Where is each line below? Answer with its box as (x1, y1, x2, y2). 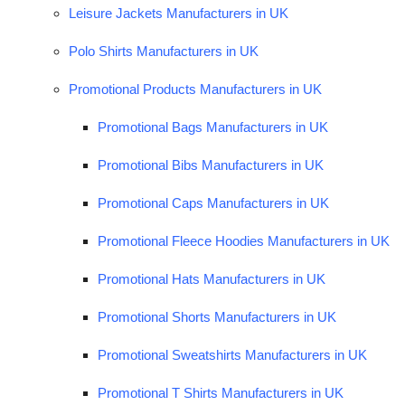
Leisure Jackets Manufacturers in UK (69, 5, 288, 21)
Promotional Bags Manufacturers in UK (98, 118, 328, 135)
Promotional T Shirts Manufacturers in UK (98, 384, 344, 400)
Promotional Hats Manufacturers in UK (98, 270, 325, 287)
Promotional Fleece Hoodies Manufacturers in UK (98, 232, 390, 249)
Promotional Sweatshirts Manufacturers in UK (98, 346, 367, 363)
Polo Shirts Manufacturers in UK (69, 42, 259, 59)
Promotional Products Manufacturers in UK (69, 80, 322, 97)
